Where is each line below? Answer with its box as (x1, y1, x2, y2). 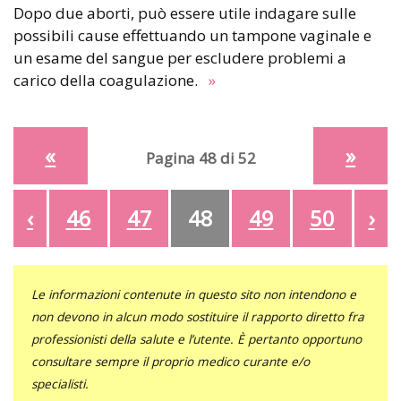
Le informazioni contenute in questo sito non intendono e (31, 285, 356, 303)
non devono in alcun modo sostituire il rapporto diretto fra (31, 307, 364, 325)
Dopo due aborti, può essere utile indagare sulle (13, 2, 24, 23)
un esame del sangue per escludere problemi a (13, 47, 346, 68)
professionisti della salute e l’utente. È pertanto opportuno (31, 329, 362, 347)
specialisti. (31, 374, 89, 392)
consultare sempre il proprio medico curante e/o (31, 352, 310, 370)
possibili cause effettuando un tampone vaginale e (13, 24, 371, 46)
